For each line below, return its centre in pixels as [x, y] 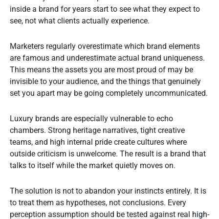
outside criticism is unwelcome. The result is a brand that [108, 154]
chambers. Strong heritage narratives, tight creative [97, 131]
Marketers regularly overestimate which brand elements [105, 46]
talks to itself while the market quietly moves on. [93, 166]
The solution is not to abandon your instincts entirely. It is [108, 191]
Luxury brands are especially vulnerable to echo [91, 119]
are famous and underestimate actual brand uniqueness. [107, 58]
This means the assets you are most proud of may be [101, 70]
